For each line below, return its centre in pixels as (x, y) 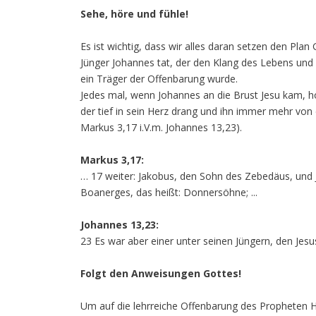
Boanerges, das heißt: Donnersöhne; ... (169, 192)
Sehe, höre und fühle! (134, 14)
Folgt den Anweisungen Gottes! (161, 273)
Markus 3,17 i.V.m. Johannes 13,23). (161, 127)
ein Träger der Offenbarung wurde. (159, 79)
